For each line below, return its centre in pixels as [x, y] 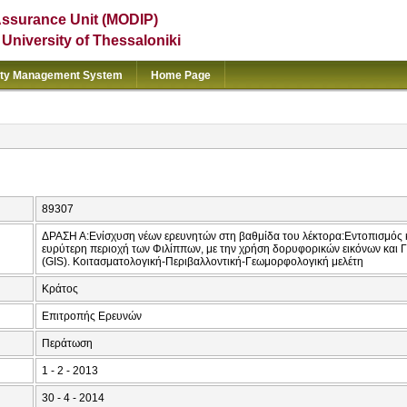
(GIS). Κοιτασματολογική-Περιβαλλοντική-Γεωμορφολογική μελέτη [203, 262]
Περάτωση [67, 344]
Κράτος [60, 289]
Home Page [181, 75]
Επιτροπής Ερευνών [92, 317]
